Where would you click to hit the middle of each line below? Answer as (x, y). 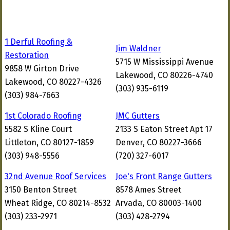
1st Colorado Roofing (43, 116)
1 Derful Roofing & (39, 42)
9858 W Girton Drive (42, 69)
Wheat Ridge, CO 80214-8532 (58, 203)
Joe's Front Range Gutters (164, 176)
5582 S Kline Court (38, 129)
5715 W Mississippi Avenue (165, 62)
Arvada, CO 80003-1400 (159, 203)
